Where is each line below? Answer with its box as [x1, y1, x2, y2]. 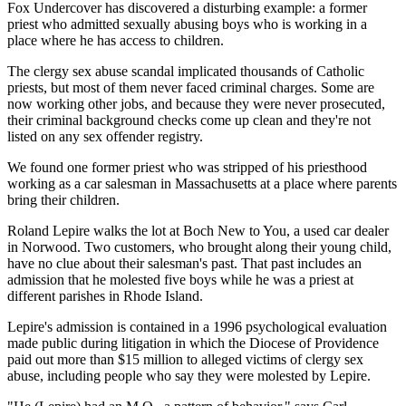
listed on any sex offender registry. [7, 128, 203, 144]
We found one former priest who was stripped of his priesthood [7, 159, 367, 175]
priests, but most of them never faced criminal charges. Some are [7, 79, 374, 95]
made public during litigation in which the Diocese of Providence [7, 334, 379, 351]
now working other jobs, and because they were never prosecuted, [7, 95, 385, 111]
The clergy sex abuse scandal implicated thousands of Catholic [7, 63, 364, 79]
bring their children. [7, 191, 120, 208]
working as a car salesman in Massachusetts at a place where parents [7, 175, 397, 191]
